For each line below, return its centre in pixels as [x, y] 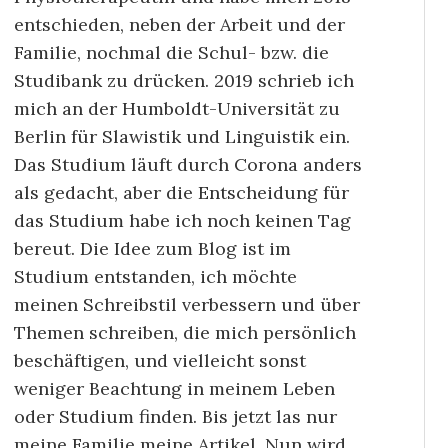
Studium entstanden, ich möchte [155, 276]
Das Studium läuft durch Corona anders [188, 164]
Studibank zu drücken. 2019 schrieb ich [184, 80]
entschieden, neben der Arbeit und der [179, 24]
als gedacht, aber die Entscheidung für [181, 192]
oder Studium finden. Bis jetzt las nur [175, 416]
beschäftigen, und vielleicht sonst [160, 360]
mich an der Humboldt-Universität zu [177, 108]
